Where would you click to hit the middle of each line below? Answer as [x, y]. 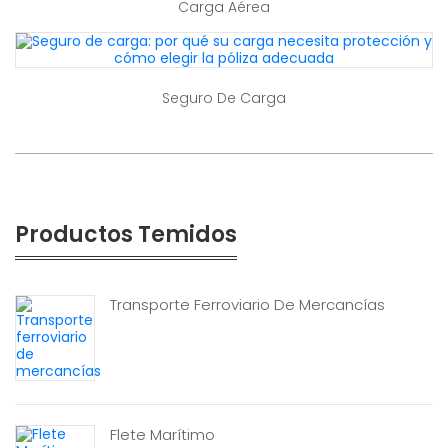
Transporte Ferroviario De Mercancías [247, 304]
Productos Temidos [126, 234]
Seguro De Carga [224, 98]
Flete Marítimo [162, 434]
